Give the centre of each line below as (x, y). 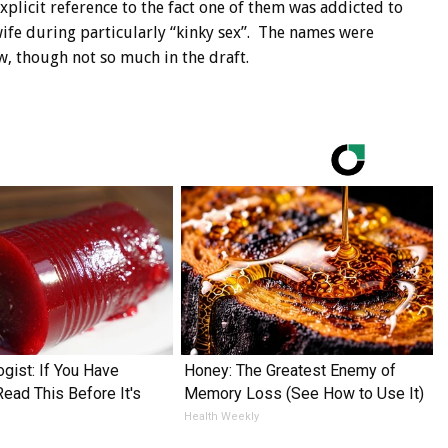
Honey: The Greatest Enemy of (289, 371)
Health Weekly (221, 417)
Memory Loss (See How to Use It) (303, 394)
